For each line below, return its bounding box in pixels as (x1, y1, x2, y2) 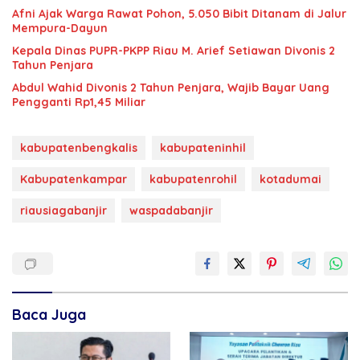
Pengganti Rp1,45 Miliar (12, 95, 145, 110)
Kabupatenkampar (20, 172, 127, 187)
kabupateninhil (160, 141, 246, 156)
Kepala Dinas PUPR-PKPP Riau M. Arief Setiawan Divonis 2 (12, 43, 335, 59)
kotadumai (260, 172, 321, 187)
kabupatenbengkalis (20, 141, 137, 156)
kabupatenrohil (149, 172, 237, 187)
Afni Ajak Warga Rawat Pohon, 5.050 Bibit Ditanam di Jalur (12, 6, 346, 22)
